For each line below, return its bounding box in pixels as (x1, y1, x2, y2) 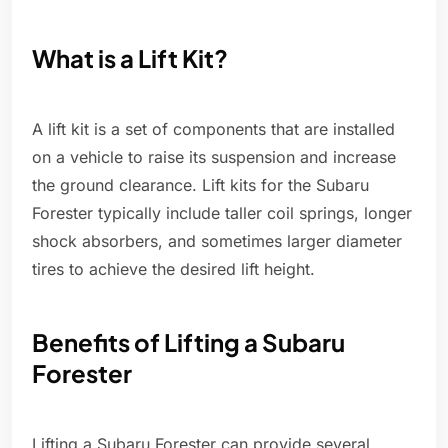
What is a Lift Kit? (32, 43, 228, 74)
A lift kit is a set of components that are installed (32, 119, 395, 140)
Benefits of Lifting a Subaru (32, 327, 345, 358)
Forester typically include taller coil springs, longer (32, 203, 412, 224)
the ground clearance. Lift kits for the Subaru (32, 175, 369, 196)
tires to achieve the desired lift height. (32, 259, 315, 280)
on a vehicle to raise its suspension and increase (32, 147, 396, 168)
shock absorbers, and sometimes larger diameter (32, 231, 402, 252)
